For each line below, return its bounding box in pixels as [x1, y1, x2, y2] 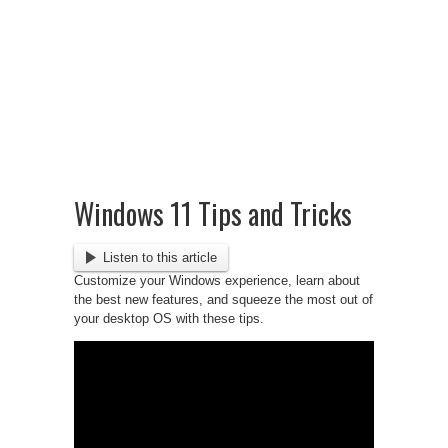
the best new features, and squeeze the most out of [74, 291, 373, 307]
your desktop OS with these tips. [74, 310, 264, 326]
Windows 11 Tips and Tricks [74, 193, 352, 234]
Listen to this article [102, 249, 217, 265]
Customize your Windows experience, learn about [74, 272, 360, 288]
